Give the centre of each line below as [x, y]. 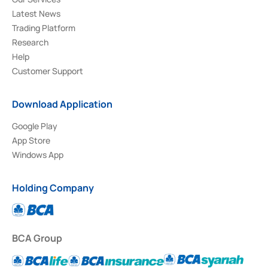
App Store [31, 140]
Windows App [38, 154]
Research [30, 42]
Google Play [35, 126]
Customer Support [48, 71]
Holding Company [53, 188]
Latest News [36, 13]
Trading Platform [44, 28]
